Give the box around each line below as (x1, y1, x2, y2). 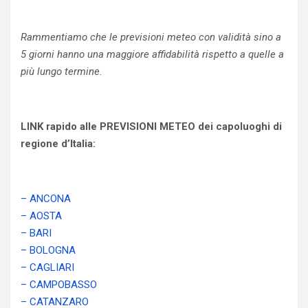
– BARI (21, 227, 52, 239)
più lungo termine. (21, 65, 102, 78)
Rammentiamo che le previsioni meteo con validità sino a (21, 31, 281, 43)
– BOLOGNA (21, 244, 76, 256)
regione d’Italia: (21, 137, 96, 150)
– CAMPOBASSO (21, 278, 97, 291)
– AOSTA (21, 210, 62, 222)
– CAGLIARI (21, 261, 74, 274)
